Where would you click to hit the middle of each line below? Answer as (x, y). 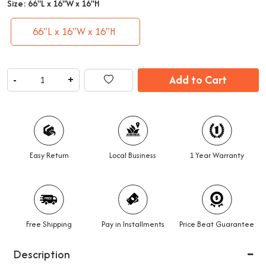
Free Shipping (49, 224)
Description (42, 254)
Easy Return (49, 155)
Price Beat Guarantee (217, 224)
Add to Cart (198, 80)
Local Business (133, 155)
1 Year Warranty (217, 155)
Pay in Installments (133, 224)
